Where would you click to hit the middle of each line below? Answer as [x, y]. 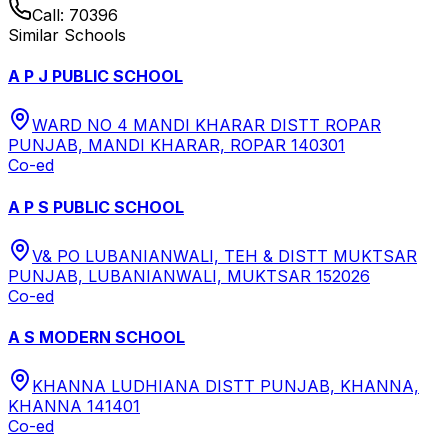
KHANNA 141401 [74, 406]
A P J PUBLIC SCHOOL [95, 76]
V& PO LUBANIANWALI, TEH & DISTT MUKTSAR [224, 255]
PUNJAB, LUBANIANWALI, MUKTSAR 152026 [189, 275]
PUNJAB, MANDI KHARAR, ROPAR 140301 [176, 145]
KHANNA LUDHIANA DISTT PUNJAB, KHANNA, [225, 386]
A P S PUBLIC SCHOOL [96, 206]
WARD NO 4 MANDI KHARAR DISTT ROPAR [206, 125]
